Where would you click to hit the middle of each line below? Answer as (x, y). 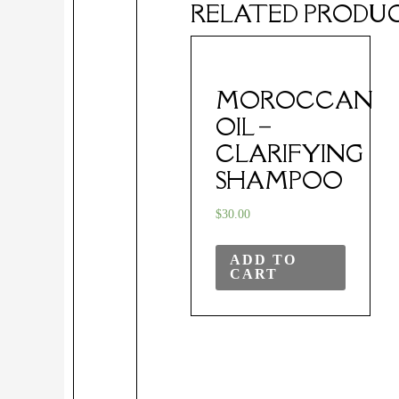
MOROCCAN (295, 100)
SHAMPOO (280, 180)
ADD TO (264, 260)
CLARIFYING (290, 154)
